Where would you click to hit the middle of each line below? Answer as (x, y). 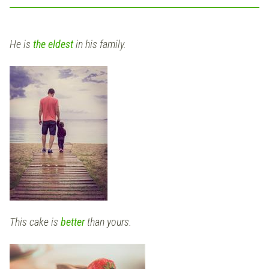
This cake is (35, 222)
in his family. (101, 44)
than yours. (109, 222)
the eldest (54, 44)
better (74, 222)
